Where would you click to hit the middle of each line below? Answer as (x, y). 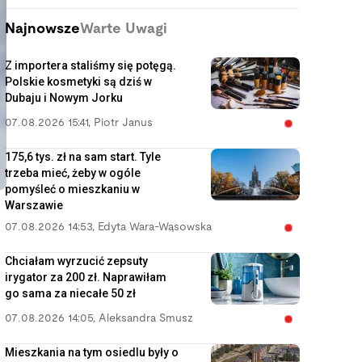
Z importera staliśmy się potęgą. (90, 65)
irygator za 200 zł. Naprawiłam (86, 277)
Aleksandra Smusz (146, 319)
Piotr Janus (123, 123)
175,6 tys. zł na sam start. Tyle (83, 157)
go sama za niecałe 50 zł (70, 293)
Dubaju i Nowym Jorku (64, 98)
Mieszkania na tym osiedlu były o (92, 352)
